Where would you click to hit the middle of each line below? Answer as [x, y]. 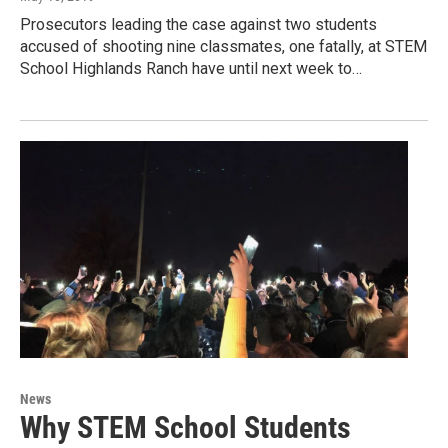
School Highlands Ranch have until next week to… [191, 69]
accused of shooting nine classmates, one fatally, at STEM [223, 47]
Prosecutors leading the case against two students [198, 25]
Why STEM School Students [185, 427]
